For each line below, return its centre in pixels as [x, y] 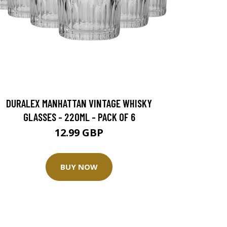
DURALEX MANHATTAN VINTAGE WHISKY [79, 103]
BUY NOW [79, 167]
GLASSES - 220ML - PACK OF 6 [79, 117]
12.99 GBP [79, 132]
